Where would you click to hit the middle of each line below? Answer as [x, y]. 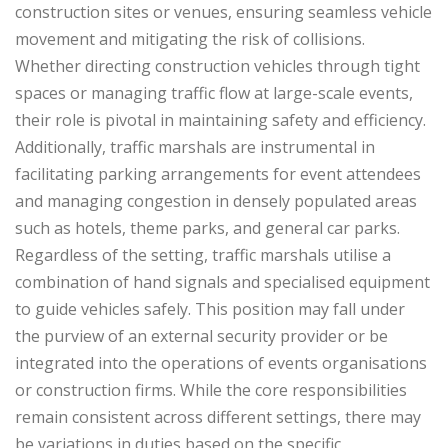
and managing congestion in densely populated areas [216, 201]
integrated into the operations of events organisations [221, 363]
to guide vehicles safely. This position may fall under [210, 309]
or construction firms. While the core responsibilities [211, 390]
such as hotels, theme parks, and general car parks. [207, 228]
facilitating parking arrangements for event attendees [218, 174]
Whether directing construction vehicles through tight [217, 66]
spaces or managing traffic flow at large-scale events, [214, 93]
